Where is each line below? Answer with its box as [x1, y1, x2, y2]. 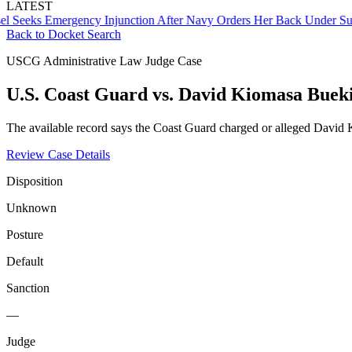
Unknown [6, 200, 57, 214]
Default [6, 254, 43, 268]
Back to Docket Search [6, 27, 121, 41]
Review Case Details [6, 147, 110, 161]
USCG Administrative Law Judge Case [6, 54, 202, 68]
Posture [6, 227, 43, 241]
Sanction [6, 280, 49, 295]
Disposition [6, 174, 63, 188]
